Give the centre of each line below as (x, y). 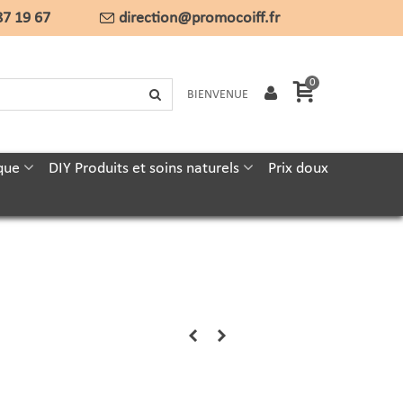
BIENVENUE (217, 94)
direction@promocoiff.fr (199, 18)
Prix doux (298, 169)
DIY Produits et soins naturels (143, 169)
